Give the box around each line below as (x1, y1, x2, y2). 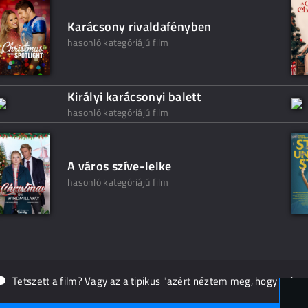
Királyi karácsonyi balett (67, 87, 201, 107)
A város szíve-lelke (67, 157, 172, 176)
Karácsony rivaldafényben (67, 17, 212, 36)
